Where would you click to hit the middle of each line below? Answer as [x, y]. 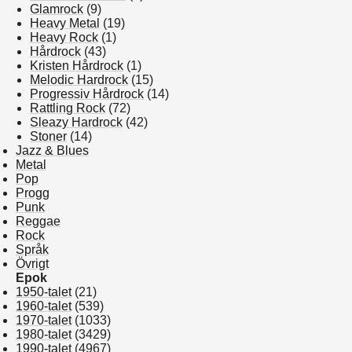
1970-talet [44, 320]
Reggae [38, 221]
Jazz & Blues [52, 150]
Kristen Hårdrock [77, 66]
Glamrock [57, 9]
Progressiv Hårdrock [87, 94]
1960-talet [44, 306]
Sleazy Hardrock [76, 122]
